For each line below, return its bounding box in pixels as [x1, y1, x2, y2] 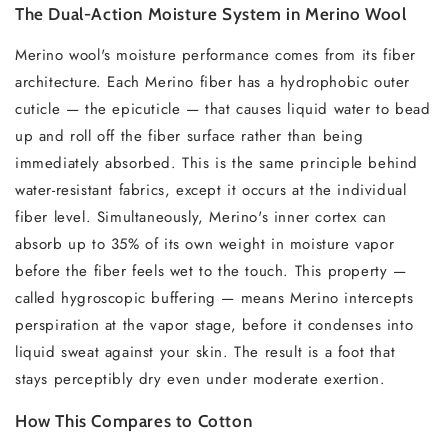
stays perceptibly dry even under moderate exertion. [15, 368, 386, 390]
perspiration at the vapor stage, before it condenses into [15, 314, 414, 336]
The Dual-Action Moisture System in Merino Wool [15, 4, 407, 24]
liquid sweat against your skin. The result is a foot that [15, 341, 396, 363]
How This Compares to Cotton [15, 411, 253, 431]
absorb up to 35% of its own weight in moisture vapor [15, 233, 395, 255]
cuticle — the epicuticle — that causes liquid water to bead [15, 98, 431, 120]
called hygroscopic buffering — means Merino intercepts [15, 287, 414, 309]
